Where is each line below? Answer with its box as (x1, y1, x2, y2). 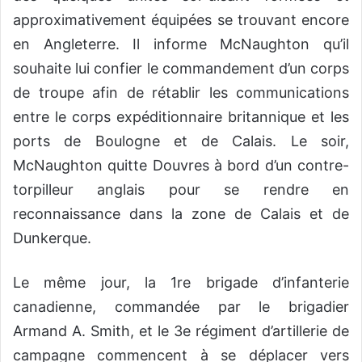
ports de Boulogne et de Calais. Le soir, (13, 132, 349, 149)
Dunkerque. (13, 229, 91, 246)
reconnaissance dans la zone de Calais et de (13, 204, 349, 222)
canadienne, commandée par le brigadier (13, 297, 349, 315)
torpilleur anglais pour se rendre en (13, 180, 349, 198)
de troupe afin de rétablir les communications (13, 83, 349, 101)
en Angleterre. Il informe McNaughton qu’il (13, 35, 349, 53)
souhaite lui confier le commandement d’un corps (13, 59, 349, 77)
